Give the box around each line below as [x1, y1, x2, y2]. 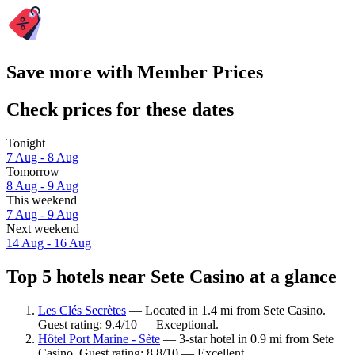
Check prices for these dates [6, 99, 234, 120]
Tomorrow [6, 165, 59, 179]
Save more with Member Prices [6, 62, 263, 83]
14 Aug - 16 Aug [6, 236, 91, 250]
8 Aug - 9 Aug [6, 179, 78, 193]
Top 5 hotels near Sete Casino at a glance [6, 265, 337, 287]
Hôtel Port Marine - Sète [38, 331, 160, 345]
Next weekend [6, 222, 79, 236]
